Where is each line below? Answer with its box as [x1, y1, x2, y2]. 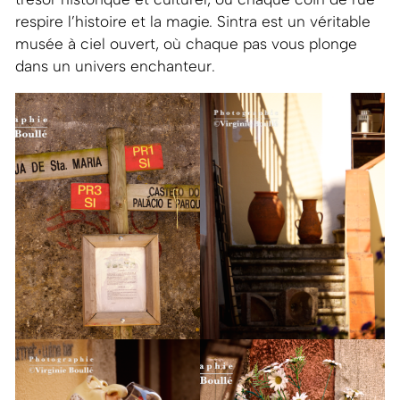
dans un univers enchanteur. [14, 57, 215, 76]
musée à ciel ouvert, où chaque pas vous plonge [14, 35, 357, 54]
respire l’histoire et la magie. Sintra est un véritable [14, 12, 371, 31]
